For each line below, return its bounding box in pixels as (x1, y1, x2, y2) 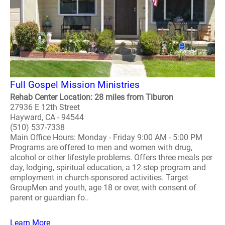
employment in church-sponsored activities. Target (10, 173, 188, 182)
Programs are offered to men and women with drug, (10, 143, 192, 152)
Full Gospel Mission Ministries (10, 79, 140, 90)
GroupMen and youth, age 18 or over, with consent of (10, 183, 196, 192)
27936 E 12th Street (10, 102, 80, 112)
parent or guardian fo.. (10, 193, 89, 202)
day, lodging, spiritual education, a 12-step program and (10, 163, 206, 172)
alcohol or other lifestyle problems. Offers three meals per (10, 153, 212, 162)
